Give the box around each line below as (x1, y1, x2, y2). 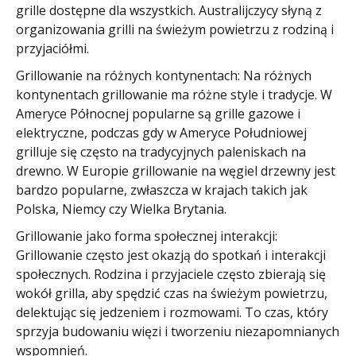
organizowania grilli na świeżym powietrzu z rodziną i (16, 20, 334, 38)
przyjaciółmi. (16, 39, 89, 57)
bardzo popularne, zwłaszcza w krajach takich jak (16, 180, 308, 199)
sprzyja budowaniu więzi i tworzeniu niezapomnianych (16, 322, 339, 340)
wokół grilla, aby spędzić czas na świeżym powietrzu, (16, 284, 327, 302)
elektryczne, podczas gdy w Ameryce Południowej (16, 123, 307, 141)
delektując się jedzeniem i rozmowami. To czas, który (16, 303, 328, 321)
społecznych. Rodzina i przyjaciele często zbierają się (16, 265, 326, 283)
